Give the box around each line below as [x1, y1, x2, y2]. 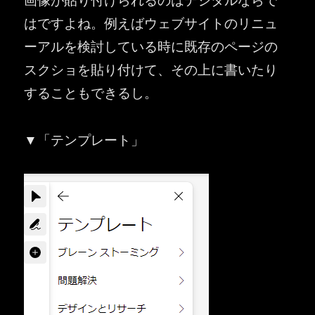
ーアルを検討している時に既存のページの [24, 36, 278, 56]
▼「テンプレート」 [24, 129, 145, 148]
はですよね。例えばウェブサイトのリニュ [24, 13, 278, 32]
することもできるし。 [24, 82, 158, 102]
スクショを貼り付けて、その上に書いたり [24, 59, 278, 79]
